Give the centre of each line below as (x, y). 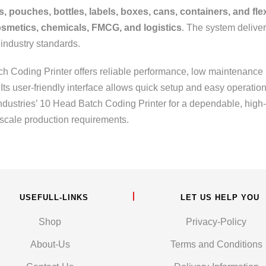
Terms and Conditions (216, 244)
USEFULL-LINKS (54, 197)
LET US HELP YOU (220, 197)
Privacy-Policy (216, 222)
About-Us (50, 244)
